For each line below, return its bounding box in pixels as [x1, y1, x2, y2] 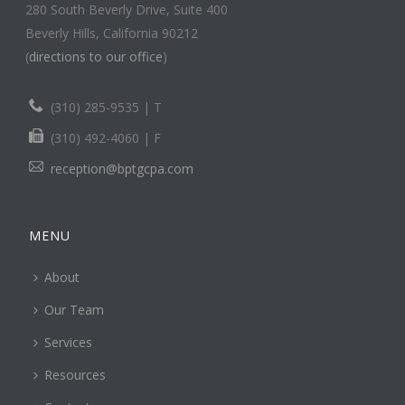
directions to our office [29, 47, 164, 65]
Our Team [44, 300, 105, 318]
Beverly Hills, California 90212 [25, 24, 199, 42]
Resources [44, 365, 107, 383]
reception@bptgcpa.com [51, 159, 194, 177]
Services [44, 333, 93, 351]
